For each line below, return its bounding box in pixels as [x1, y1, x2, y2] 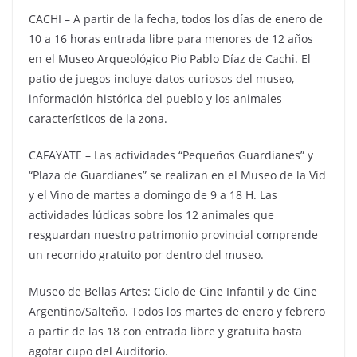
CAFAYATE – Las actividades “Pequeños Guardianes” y [29, 147, 313, 163]
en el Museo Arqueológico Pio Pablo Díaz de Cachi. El [29, 51, 311, 66]
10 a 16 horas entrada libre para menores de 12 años [29, 31, 313, 46]
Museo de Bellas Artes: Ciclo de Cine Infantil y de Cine [29, 284, 317, 299]
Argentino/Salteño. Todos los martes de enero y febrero [29, 304, 325, 319]
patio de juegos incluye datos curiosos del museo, [29, 71, 294, 86]
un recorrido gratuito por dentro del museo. [29, 247, 264, 262]
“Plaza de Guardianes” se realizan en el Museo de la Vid [29, 167, 326, 182]
